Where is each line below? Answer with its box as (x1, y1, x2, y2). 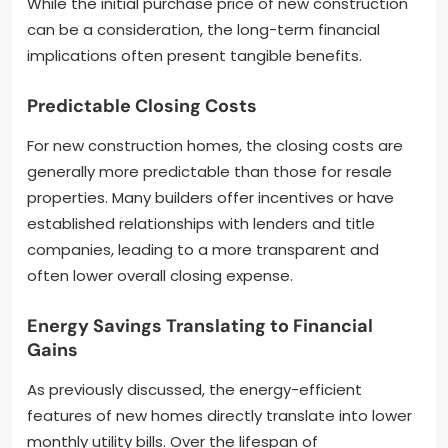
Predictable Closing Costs (27, 93, 257, 118)
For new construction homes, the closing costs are (27, 134, 403, 156)
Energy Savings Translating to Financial (27, 313, 373, 338)
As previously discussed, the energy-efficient (27, 378, 362, 400)
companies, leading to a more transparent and (27, 238, 379, 260)
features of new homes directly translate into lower (27, 404, 412, 426)
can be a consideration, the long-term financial (27, 18, 380, 40)
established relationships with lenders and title (27, 212, 375, 234)
